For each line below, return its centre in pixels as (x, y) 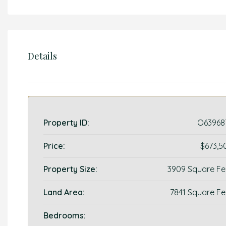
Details (42, 56)
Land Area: (64, 192)
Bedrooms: (65, 215)
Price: (54, 146)
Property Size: (70, 169)
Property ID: (66, 123)
